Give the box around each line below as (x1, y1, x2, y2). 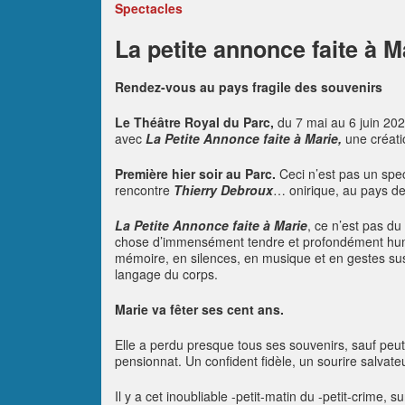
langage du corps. (115, 265, 218, 283)
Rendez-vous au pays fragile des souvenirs (115, 78, 382, 96)
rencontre (115, 181, 174, 199)
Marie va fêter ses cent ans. (115, 300, 284, 318)
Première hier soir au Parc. (115, 165, 276, 183)
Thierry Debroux (174, 181, 273, 199)
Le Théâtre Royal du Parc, (115, 113, 274, 131)
